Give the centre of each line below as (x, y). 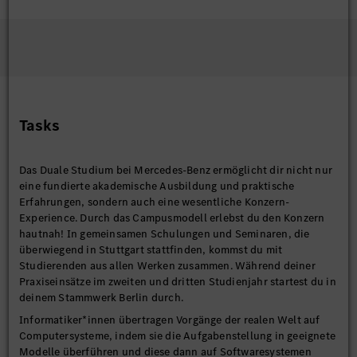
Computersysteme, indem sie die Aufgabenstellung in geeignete (178, 336)
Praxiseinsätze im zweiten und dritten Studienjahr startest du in (178, 282)
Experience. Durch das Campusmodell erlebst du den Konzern (172, 218)
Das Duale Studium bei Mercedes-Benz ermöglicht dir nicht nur (176, 170)
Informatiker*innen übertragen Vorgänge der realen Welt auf (170, 320)
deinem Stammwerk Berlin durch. (101, 298)
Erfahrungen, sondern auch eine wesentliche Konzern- (155, 202)
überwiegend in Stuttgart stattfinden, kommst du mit (151, 250)
